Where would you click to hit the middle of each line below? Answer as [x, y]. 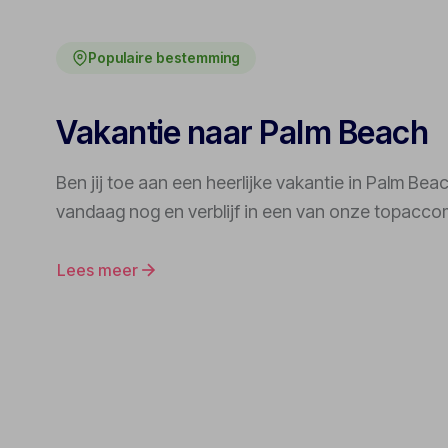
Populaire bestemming [164, 58]
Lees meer [97, 270]
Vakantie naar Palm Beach [242, 133]
